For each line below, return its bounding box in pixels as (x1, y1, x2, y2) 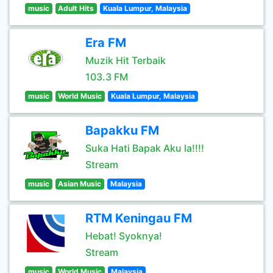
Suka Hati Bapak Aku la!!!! (85, 142, 204, 154)
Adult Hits (58, 4, 94, 13)
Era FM (85, 35, 126, 50)
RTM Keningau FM (85, 211, 192, 225)
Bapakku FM (85, 123, 159, 138)
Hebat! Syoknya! (85, 230, 162, 242)
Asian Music (58, 179, 102, 188)
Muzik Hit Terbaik (85, 54, 166, 66)
